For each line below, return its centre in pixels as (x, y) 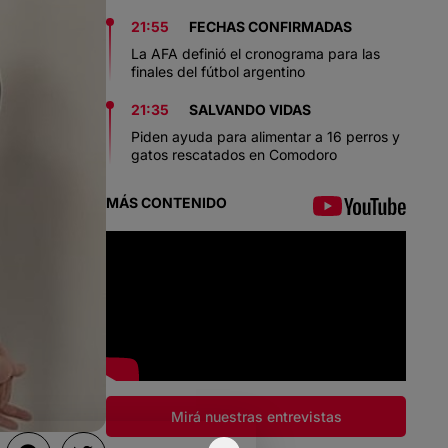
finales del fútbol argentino (218, 71)
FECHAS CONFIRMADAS (270, 26)
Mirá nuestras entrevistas (256, 416)
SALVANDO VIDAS (250, 109)
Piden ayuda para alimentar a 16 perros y (265, 136)
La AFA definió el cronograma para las (255, 53)
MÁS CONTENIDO (166, 202)
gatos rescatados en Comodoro (234, 154)
